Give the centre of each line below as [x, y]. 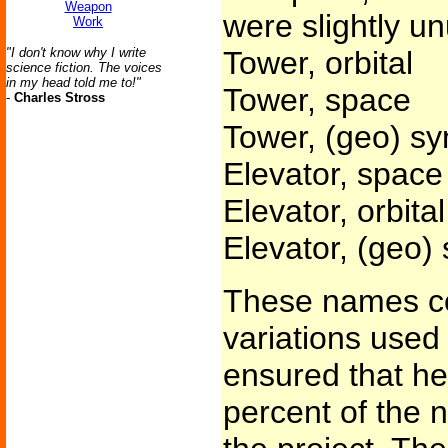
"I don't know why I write [76, 52]
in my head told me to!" [73, 82]
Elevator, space [332, 174]
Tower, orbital [317, 63]
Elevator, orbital [333, 211]
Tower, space [316, 100]
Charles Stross [59, 97]
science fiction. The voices [84, 67]
